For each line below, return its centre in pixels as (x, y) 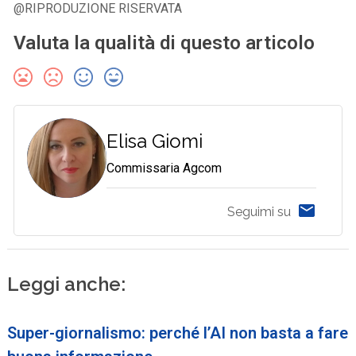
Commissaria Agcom (164, 168)
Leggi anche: (67, 284)
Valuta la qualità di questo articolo (164, 43)
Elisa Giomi (155, 141)
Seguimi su (259, 211)
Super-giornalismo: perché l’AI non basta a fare (178, 333)
